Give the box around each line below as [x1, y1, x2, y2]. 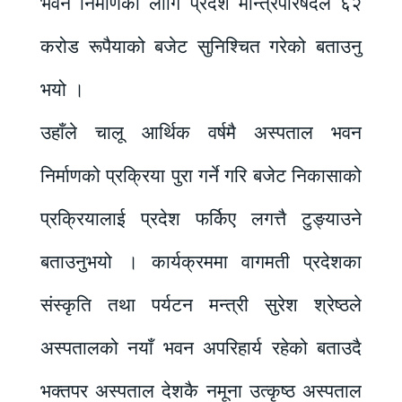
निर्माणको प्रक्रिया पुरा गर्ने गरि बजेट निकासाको [40, 164, 362, 188]
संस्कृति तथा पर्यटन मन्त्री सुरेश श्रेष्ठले [40, 293, 362, 318]
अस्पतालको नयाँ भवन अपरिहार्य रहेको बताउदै [40, 336, 362, 361]
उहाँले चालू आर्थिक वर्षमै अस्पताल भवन [40, 121, 362, 145]
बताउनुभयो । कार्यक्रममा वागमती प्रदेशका [40, 250, 362, 275]
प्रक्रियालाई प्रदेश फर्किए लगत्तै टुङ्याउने [40, 207, 362, 232]
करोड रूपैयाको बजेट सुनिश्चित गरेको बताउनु [40, 35, 362, 59]
